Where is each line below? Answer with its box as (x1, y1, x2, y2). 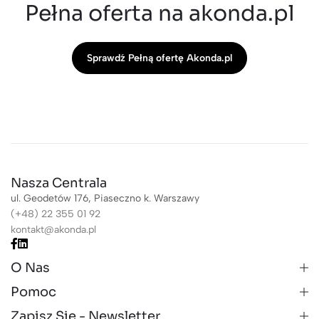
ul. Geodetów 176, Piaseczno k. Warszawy (11, 192, 199, 205)
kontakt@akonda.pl (11, 224, 96, 236)
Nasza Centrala (11, 175, 107, 192)
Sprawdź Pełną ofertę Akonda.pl (87, 52, 232, 65)
